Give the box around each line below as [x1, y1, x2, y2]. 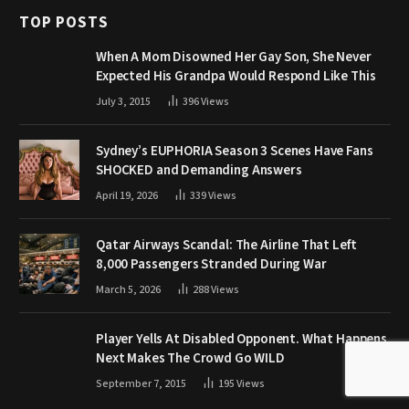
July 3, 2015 [96, 93, 151, 110]
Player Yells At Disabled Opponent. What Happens [96, 329, 387, 349]
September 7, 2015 [96, 375, 186, 392]
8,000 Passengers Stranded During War [96, 254, 327, 274]
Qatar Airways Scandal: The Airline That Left [96, 235, 357, 255]
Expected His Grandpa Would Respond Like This [96, 66, 376, 86]
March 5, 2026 [96, 281, 161, 298]
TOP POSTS [19, 11, 110, 34]
